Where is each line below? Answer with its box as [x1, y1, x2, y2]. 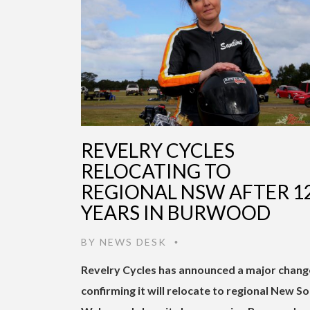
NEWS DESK [100, 235, 167, 248]
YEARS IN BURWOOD [81, 200, 271, 224]
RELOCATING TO [81, 158, 231, 183]
